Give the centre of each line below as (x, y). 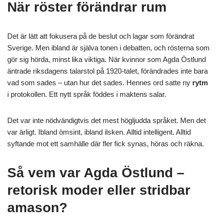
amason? (37, 208)
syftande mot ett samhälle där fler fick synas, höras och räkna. (106, 144)
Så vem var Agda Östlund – (96, 173)
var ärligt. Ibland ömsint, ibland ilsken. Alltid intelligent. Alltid (99, 132)
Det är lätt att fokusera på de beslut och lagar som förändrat (101, 36)
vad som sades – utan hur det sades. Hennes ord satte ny (100, 83)
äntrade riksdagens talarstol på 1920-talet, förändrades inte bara (108, 71)
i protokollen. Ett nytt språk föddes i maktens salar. (87, 94)
